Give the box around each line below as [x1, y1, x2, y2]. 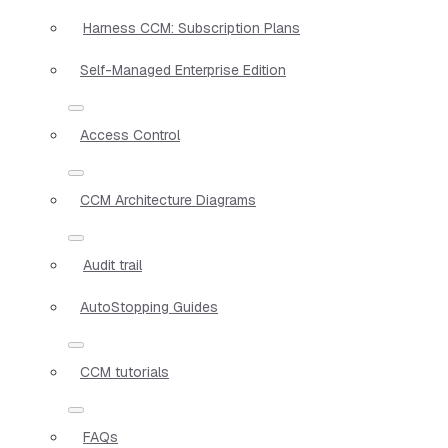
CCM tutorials [80, 362, 169, 381]
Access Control [80, 125, 180, 144]
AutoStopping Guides [80, 297, 218, 316]
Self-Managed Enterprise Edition [80, 60, 286, 79]
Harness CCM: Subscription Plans [83, 18, 300, 37]
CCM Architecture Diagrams [80, 190, 256, 209]
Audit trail [83, 255, 142, 274]
